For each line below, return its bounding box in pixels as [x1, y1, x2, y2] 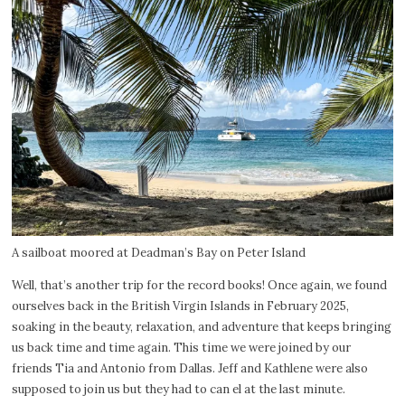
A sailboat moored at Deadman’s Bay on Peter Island [12, 244, 306, 260]
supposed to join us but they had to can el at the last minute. [12, 381, 346, 397]
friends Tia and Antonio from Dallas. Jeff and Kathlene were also [12, 360, 369, 376]
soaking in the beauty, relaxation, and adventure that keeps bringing [12, 318, 392, 334]
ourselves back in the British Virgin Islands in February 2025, [12, 297, 350, 314]
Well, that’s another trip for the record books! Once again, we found [12, 277, 388, 293]
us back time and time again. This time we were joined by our [12, 339, 352, 355]
